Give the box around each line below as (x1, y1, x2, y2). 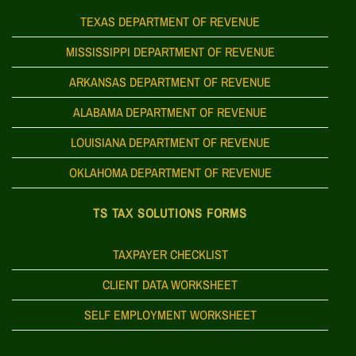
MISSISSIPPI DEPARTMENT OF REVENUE (65, 42, 275, 60)
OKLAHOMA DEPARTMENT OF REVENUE (68, 163, 272, 181)
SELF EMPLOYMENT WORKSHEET (83, 306, 257, 324)
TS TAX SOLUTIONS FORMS (93, 204, 247, 222)
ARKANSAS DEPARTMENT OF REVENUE (69, 72, 271, 91)
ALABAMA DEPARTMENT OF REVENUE (73, 103, 267, 121)
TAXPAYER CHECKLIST (112, 246, 228, 264)
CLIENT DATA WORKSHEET (103, 276, 238, 294)
